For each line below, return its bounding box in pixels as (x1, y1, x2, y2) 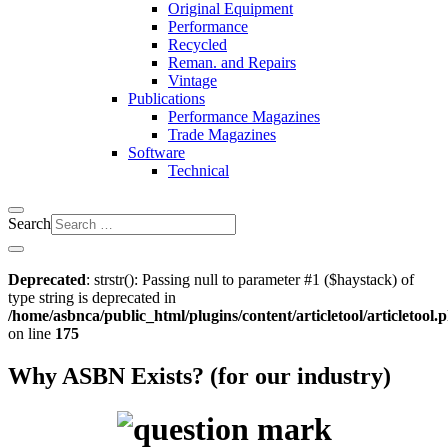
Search (8, 215, 51, 232)
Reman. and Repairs (168, 54, 296, 71)
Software (128, 144, 185, 161)
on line (8, 325, 55, 342)
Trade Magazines (168, 126, 276, 143)
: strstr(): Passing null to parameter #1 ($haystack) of (86, 271, 414, 288)
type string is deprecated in (8, 289, 176, 306)
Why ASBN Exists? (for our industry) (8, 362, 391, 389)
